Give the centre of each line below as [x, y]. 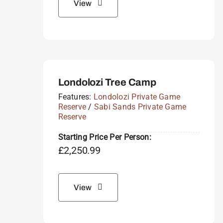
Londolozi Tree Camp [107, 82]
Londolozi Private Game [137, 97]
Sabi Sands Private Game [140, 107]
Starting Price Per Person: [105, 137]
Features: [76, 97]
